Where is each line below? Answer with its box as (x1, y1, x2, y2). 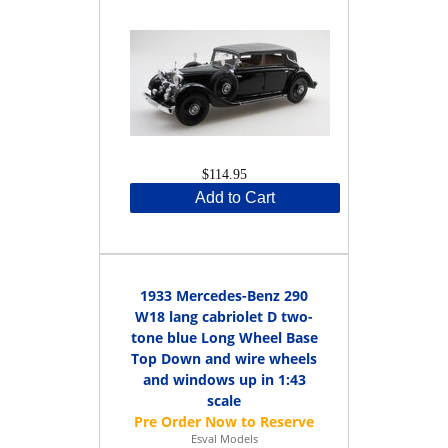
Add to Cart (195, 188, 275, 206)
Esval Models (190, 430, 258, 446)
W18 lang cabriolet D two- (135, 306, 313, 326)
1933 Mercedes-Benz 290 (140, 285, 308, 305)
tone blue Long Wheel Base (130, 327, 318, 347)
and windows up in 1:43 (142, 369, 306, 389)
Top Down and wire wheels (131, 348, 317, 368)
